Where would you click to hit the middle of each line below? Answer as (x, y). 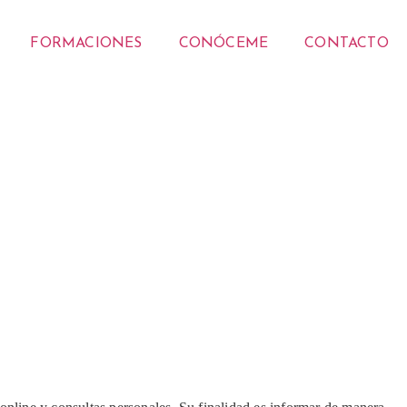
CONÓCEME (223, 44)
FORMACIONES (86, 44)
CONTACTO (347, 44)
